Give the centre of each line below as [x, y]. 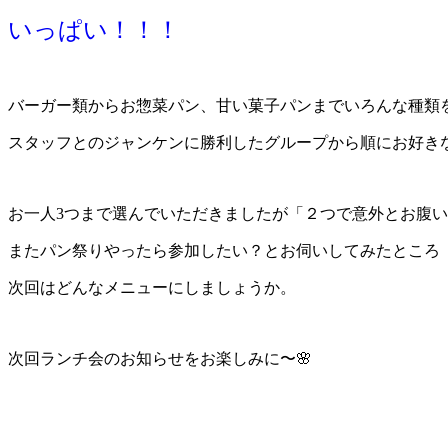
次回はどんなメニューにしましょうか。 [152, 287]
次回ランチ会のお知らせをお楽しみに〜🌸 [160, 358]
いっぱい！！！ [94, 29]
